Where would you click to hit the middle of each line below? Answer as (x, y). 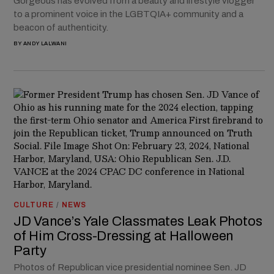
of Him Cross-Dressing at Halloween (124, 236)
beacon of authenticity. (61, 27)
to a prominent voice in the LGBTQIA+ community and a (128, 14)
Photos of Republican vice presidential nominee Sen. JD (130, 267)
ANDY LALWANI (45, 43)
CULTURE (34, 205)
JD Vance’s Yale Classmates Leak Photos (138, 221)
